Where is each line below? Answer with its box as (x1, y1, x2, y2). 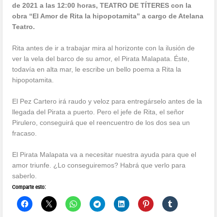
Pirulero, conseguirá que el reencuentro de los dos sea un (12, 118, 190, 126)
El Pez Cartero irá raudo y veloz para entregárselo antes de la (12, 97, 202, 105)
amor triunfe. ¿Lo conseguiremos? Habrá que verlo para (12, 161, 186, 169)
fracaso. (12, 129, 37, 137)
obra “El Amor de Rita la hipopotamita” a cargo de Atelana (12, 12, 204, 20)
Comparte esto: (12, 183, 46, 190)
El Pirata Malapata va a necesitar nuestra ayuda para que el (12, 150, 197, 158)
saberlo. (12, 171, 37, 180)
